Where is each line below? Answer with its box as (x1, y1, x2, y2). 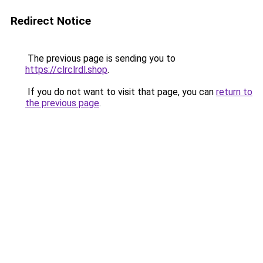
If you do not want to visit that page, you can (25, 86, 216, 97)
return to (216, 86, 252, 97)
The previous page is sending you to (25, 53, 176, 64)
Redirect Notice (11, 14, 91, 28)
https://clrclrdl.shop (25, 64, 107, 75)
